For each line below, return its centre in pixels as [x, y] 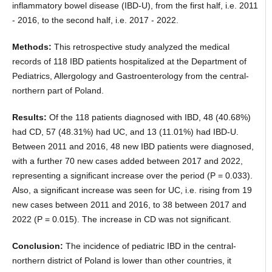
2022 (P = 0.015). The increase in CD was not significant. [121, 219]
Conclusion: [39, 246]
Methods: [33, 47]
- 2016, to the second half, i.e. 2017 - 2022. [95, 20]
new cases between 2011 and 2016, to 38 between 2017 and [129, 205]
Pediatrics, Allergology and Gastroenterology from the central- [130, 76]
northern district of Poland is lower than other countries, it [121, 261]
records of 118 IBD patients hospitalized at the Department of [129, 62]
